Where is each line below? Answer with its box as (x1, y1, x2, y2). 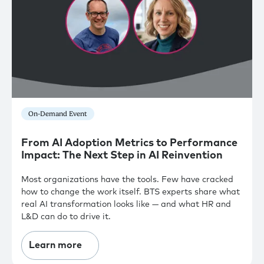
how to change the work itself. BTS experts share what (21, 188, 240, 197)
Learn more (29, 240, 82, 250)
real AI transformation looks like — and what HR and (21, 200, 231, 209)
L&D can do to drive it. (21, 213, 111, 222)
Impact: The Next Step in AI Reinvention (21, 150, 223, 161)
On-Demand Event (28, 109, 87, 118)
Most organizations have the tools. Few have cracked (21, 176, 233, 184)
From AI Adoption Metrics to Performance (21, 137, 237, 148)
